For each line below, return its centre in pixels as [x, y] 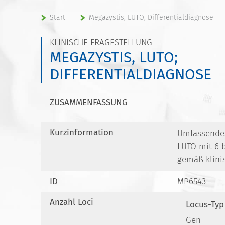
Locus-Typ [205, 205]
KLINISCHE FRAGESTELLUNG [101, 42]
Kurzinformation [82, 132]
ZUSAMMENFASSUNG [89, 103]
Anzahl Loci [72, 202]
